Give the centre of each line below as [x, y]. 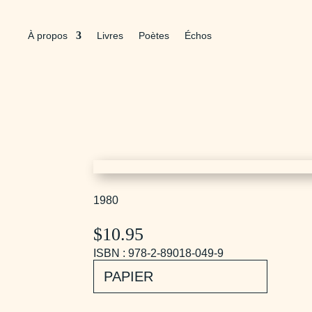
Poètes [154, 36]
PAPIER [129, 276]
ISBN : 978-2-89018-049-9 [159, 253]
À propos [48, 36]
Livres [110, 36]
